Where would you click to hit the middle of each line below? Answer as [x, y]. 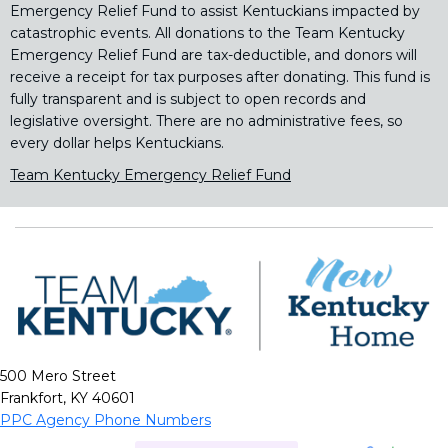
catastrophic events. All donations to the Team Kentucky [207, 32]
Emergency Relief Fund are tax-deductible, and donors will [213, 54]
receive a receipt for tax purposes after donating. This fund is [220, 76]
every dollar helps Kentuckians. [117, 142]
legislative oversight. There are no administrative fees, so [206, 120]
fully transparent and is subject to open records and [188, 98]
